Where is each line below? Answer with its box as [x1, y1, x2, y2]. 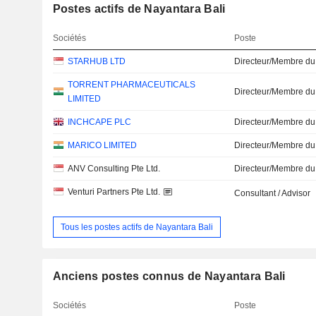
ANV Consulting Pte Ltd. [67, 164, 160, 174]
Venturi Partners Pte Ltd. [67, 187, 160, 197]
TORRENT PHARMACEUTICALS [67, 80, 195, 90]
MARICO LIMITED [67, 140, 137, 150]
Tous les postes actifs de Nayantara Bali [60, 221, 213, 232]
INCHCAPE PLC [67, 117, 131, 127]
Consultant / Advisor [234, 188, 311, 198]
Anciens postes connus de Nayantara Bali [52, 270, 286, 283]
